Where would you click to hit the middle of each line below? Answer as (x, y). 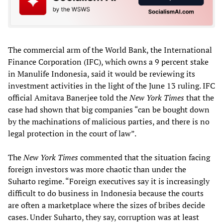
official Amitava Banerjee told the (69, 98)
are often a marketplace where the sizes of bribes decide (107, 205)
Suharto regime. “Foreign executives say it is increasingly (109, 181)
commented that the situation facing (144, 158)
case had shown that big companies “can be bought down (109, 110)
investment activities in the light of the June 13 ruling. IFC (111, 86)
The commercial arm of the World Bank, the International (110, 50)
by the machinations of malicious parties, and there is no (109, 122)
